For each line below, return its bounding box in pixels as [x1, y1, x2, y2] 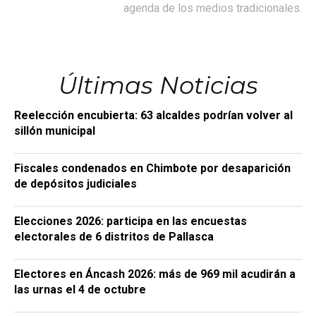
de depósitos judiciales [14, 176, 137, 190]
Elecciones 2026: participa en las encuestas [14, 214, 247, 228]
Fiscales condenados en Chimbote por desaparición [14, 161, 291, 175]
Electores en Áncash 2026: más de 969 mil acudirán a [14, 267, 296, 281]
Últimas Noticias [58, 70, 258, 100]
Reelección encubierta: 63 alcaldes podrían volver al [14, 108, 293, 122]
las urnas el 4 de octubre [14, 282, 146, 296]
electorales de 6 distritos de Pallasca [14, 229, 214, 243]
